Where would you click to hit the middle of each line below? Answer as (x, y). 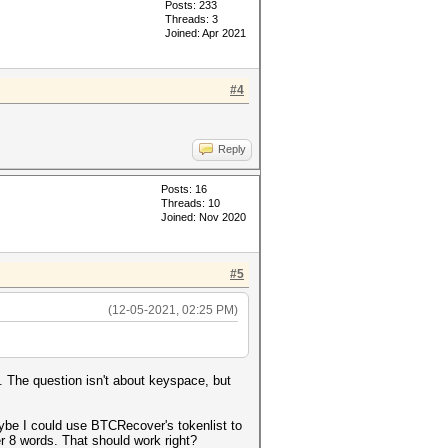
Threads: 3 (191, 19)
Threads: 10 (190, 203)
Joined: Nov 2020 (203, 217)
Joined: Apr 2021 (205, 33)
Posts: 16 (184, 189)
